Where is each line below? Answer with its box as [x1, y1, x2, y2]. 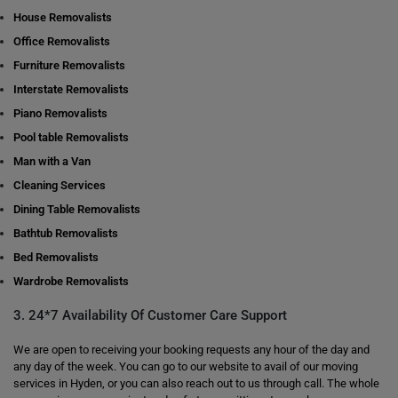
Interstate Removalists [13, 83, 129, 96]
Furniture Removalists [13, 59, 125, 72]
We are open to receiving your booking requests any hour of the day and [13, 343, 370, 356]
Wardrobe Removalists [13, 275, 129, 288]
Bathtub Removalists [13, 227, 118, 240]
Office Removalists [13, 35, 110, 48]
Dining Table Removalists [13, 203, 140, 216]
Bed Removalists [13, 251, 99, 264]
